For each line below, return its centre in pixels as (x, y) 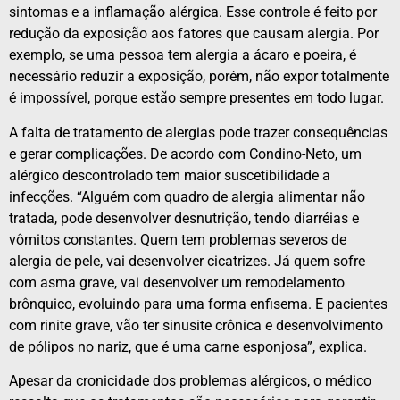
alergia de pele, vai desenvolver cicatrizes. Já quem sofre (187, 261)
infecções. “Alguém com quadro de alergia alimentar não (187, 196)
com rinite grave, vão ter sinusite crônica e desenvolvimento (196, 325)
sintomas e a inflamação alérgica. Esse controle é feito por (193, 12)
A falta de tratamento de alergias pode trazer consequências (198, 132)
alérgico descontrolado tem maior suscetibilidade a (170, 175)
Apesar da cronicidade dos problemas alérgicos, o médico (190, 381)
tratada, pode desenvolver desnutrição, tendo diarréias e (184, 218)
